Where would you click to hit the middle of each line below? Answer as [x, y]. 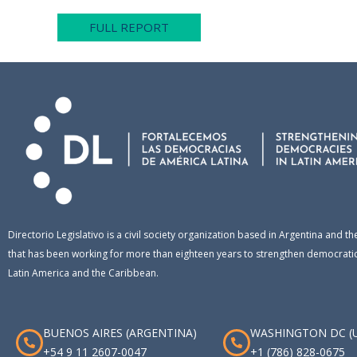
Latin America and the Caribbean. [83, 273]
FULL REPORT [129, 27]
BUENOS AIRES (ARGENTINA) [120, 332]
